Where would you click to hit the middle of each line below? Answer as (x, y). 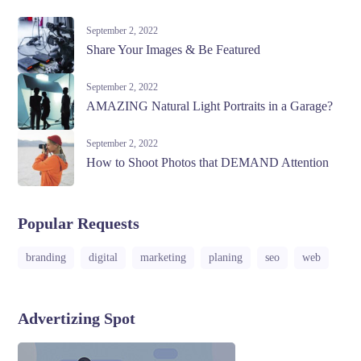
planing (226, 257)
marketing (164, 257)
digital (104, 257)
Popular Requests (79, 223)
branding (46, 257)
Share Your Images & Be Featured (174, 49)
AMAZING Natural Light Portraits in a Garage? (210, 106)
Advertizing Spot (77, 318)
